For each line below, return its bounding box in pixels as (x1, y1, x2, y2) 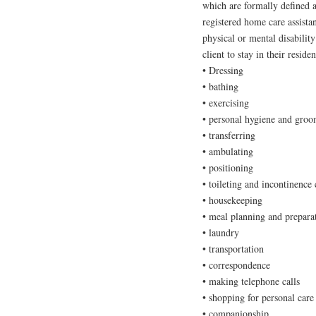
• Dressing (202, 63, 243, 78)
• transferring (202, 128, 255, 142)
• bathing (202, 80, 238, 94)
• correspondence (202, 258, 270, 272)
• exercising (202, 96, 249, 110)
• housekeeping (202, 193, 262, 207)
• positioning (202, 161, 253, 175)
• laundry (202, 226, 239, 240)
